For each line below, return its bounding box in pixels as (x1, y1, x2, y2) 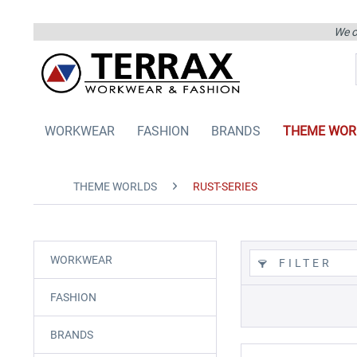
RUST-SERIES (193, 179, 257, 193)
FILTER (273, 256, 332, 269)
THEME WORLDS (73, 179, 157, 193)
